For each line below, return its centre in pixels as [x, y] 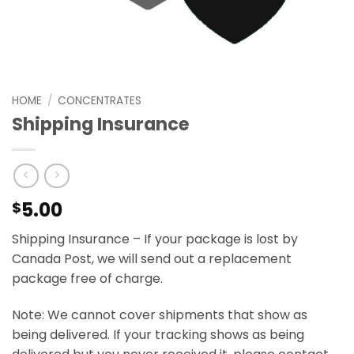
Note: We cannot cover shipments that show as [160, 315]
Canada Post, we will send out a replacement [152, 259]
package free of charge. [87, 279]
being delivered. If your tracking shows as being [158, 335]
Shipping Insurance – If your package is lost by [155, 239]
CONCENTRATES [100, 101]
